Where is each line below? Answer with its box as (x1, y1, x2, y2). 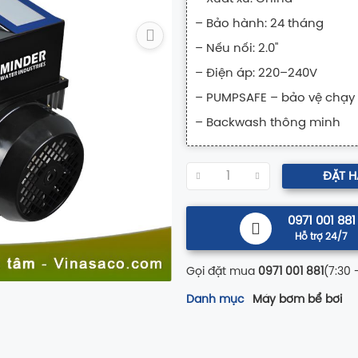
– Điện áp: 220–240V (194, 67, 317, 80)
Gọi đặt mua (185, 266, 255, 278)
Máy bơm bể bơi (252, 294, 342, 306)
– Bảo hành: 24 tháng (194, 18, 324, 30)
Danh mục (185, 294, 245, 306)
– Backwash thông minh (194, 117, 340, 129)
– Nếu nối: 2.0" (194, 42, 278, 55)
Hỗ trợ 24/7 (295, 231, 348, 242)
